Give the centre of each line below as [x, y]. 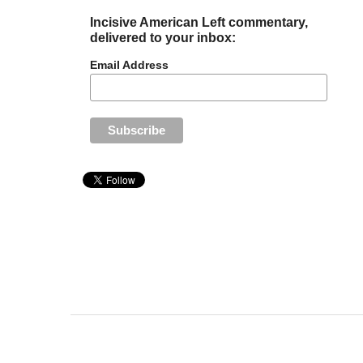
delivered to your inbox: [163, 38]
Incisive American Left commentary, [199, 22]
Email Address [130, 65]
